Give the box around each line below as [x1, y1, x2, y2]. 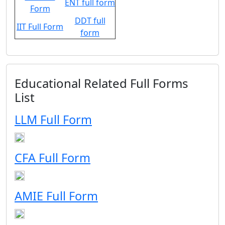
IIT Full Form [17, 21, 63, 32]
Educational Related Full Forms [15, 75, 188, 91]
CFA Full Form [15, 150, 90, 166]
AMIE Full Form [15, 188, 98, 204]
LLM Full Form [15, 111, 92, 128]
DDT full [74, 15, 105, 26]
